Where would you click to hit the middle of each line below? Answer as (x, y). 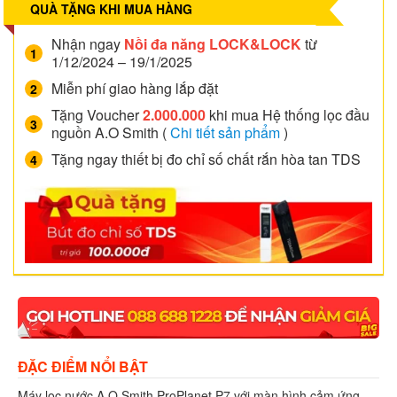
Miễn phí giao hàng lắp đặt (135, 88)
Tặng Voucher (97, 114)
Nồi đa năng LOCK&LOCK (213, 43)
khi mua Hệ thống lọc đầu (288, 114)
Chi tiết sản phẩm (225, 132)
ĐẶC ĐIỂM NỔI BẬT (83, 367)
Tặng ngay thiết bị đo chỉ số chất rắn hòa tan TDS (206, 159)
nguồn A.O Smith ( (111, 132)
